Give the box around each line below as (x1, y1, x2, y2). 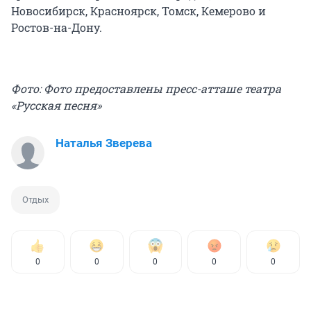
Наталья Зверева (56, 135, 152, 150)
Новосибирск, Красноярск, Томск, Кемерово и (11, 3, 266, 18)
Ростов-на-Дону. (11, 19, 102, 35)
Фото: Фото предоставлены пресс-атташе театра (11, 81, 281, 96)
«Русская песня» (11, 97, 101, 112)
